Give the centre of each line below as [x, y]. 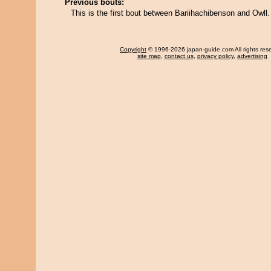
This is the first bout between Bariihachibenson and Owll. [170, 13]
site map [149, 56]
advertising [252, 56]
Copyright [133, 49]
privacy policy [215, 56]
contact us [179, 56]
